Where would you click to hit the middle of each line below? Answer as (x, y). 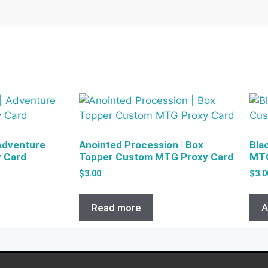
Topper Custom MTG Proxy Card (156, 156)
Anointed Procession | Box (141, 144)
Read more (116, 208)
